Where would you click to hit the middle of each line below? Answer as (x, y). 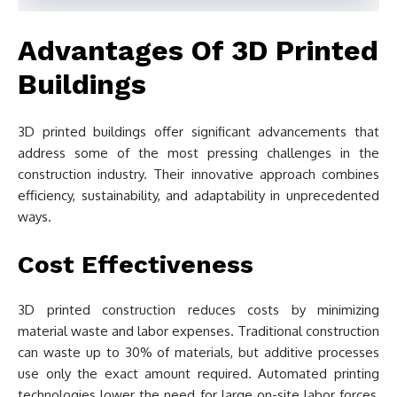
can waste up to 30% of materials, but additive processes (198, 352)
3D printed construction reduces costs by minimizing (198, 310)
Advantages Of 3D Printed (198, 51)
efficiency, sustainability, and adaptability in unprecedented (198, 195)
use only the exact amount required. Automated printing (198, 374)
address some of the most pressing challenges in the (198, 153)
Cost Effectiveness (136, 265)
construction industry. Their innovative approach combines (198, 174)
